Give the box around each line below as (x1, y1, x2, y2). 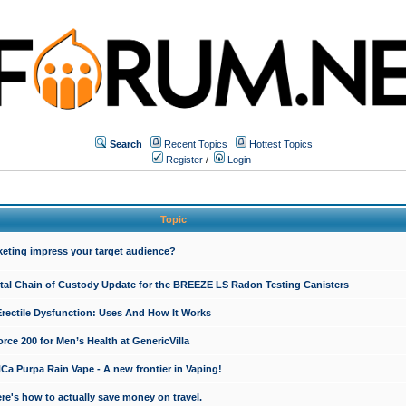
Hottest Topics (249, 138, 313, 150)
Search (110, 138, 142, 150)
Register (163, 153, 203, 165)
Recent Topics (164, 138, 227, 150)
